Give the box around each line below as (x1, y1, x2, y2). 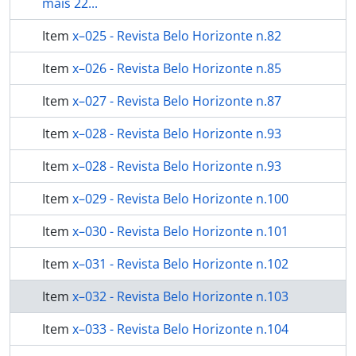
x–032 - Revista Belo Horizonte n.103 (72, 287, 288, 305)
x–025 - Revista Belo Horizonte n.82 (72, 26, 281, 44)
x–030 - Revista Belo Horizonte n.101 (72, 222, 288, 240)
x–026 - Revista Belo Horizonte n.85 (72, 59, 281, 77)
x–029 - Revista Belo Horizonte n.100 (72, 189, 288, 207)
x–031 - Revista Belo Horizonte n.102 (72, 254, 288, 273)
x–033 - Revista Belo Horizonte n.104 (72, 319, 288, 338)
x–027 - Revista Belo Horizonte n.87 (72, 91, 281, 110)
